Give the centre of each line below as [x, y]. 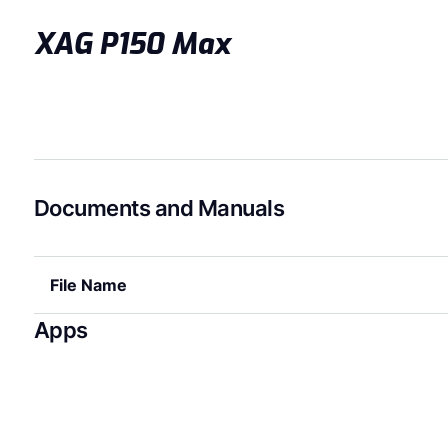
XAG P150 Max [131, 43]
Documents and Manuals [159, 207]
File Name [88, 284]
